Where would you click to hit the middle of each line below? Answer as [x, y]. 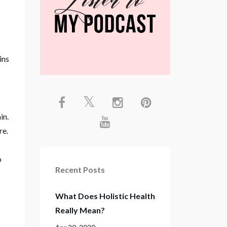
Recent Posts [80, 169]
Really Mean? [80, 210]
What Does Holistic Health [105, 196]
